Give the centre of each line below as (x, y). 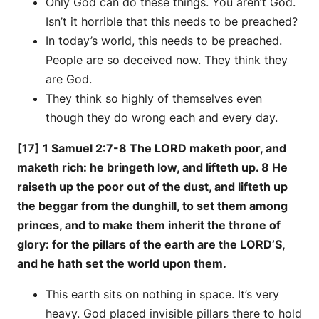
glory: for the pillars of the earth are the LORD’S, (151, 245)
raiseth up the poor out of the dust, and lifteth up (152, 187)
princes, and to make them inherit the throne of (149, 225)
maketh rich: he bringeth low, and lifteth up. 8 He (152, 168)
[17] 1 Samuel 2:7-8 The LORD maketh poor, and (152, 148)
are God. (69, 79)
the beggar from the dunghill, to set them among (152, 206)
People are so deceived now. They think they (167, 60)
